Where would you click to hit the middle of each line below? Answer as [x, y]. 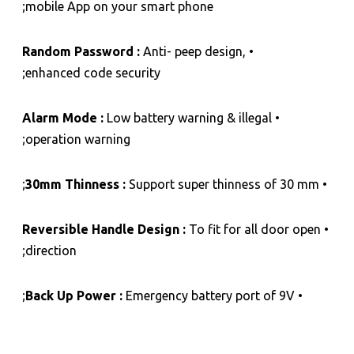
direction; [52, 250]
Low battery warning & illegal [189, 117]
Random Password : [82, 51]
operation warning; [79, 139]
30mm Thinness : [77, 184]
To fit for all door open [254, 229]
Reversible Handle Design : [105, 229]
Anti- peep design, [194, 51]
